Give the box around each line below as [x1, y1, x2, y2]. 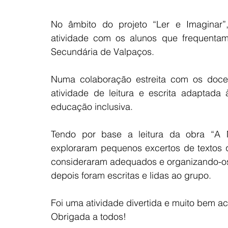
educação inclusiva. [51, 101, 133, 112]
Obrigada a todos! [51, 211, 126, 222]
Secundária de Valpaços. [51, 46, 154, 58]
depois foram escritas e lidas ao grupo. [51, 169, 211, 181]
